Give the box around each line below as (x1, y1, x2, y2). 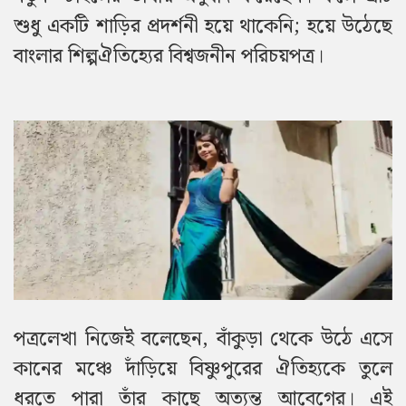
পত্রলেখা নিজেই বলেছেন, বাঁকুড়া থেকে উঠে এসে (14, 324, 392, 356)
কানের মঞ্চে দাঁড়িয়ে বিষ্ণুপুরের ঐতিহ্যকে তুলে (14, 353, 392, 386)
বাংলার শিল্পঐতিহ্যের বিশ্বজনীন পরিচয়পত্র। (14, 40, 324, 72)
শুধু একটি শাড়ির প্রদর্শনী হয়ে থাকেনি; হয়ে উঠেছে (14, 10, 392, 43)
